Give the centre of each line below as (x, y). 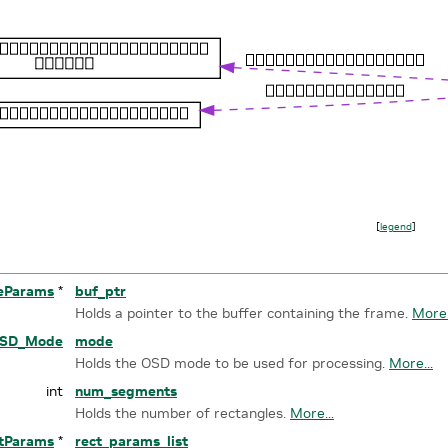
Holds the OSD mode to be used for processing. (232, 363)
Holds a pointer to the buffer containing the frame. (243, 313)
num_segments (126, 391)
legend (395, 227)
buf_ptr (100, 291)
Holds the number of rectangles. (182, 413)
